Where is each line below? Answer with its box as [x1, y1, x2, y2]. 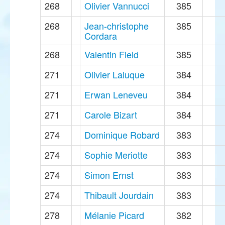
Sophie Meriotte [84, 148, 148, 162]
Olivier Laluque [84, 68, 145, 81]
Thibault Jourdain [84, 188, 154, 202]
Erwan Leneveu [84, 88, 148, 101]
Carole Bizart [84, 108, 137, 122]
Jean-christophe [84, 19, 149, 33]
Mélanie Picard [84, 208, 144, 222]
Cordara [84, 29, 117, 43]
